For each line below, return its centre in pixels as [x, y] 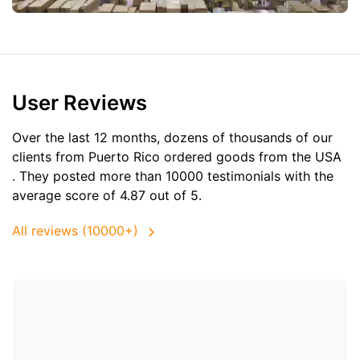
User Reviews [80, 102]
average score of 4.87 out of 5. [107, 195]
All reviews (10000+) [75, 231]
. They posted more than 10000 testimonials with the [173, 176]
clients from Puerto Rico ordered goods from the [164, 156]
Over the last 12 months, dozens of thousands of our [172, 137]
